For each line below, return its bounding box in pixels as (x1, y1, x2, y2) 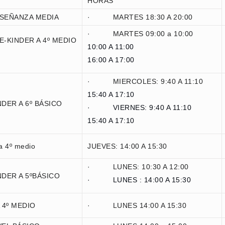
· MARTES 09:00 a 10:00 (87, 30, 193, 38)
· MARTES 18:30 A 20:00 (87, 13, 193, 21)
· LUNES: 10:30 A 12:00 (87, 163, 189, 171)
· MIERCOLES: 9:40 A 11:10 (87, 77, 203, 85)
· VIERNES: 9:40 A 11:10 (87, 103, 191, 111)
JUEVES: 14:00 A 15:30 (87, 142, 167, 150)
